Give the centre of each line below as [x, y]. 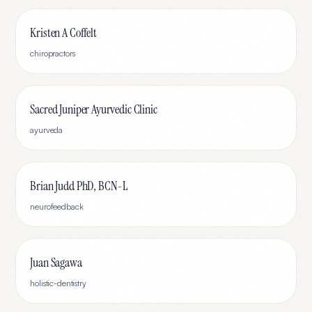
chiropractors [53, 53]
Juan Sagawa [56, 263]
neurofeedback [57, 206]
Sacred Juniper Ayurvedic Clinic [94, 109]
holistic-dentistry [58, 283]
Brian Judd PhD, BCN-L [79, 186]
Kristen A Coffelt [63, 33]
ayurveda [47, 130]
